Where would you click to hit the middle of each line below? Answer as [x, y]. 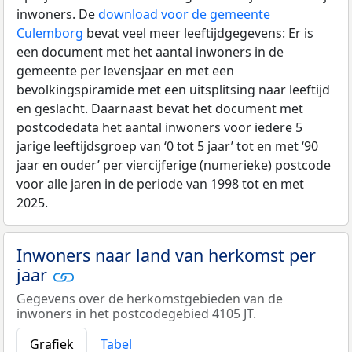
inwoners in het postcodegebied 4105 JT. [136, 314]
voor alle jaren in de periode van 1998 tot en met [160, 183]
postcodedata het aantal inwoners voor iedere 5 [159, 127]
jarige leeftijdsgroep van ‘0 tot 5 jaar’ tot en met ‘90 [167, 146]
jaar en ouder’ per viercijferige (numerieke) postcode [174, 165]
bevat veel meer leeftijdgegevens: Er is [198, 33]
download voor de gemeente [184, 14]
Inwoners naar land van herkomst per [166, 255]
